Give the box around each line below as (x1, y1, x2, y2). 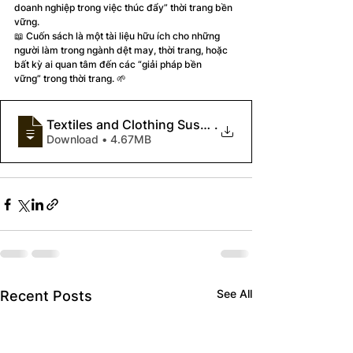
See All (217, 287, 252, 301)
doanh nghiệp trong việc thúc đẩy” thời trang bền (14, 2, 235, 14)
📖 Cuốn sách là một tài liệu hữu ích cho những (14, 30, 222, 43)
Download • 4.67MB (102, 132, 151, 147)
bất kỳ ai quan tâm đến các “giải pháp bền (14, 58, 204, 71)
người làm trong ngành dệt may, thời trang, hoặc (14, 44, 230, 57)
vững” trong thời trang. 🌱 (14, 72, 126, 85)
